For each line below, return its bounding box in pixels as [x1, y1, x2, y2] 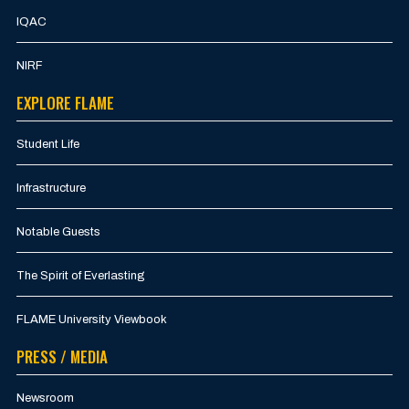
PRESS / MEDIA [16, 345, 108, 369]
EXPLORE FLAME [16, 91, 114, 115]
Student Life [16, 138, 79, 152]
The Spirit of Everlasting [16, 269, 145, 283]
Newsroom [16, 392, 74, 405]
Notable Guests [16, 225, 100, 239]
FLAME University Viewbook [16, 313, 167, 327]
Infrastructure [16, 182, 86, 195]
